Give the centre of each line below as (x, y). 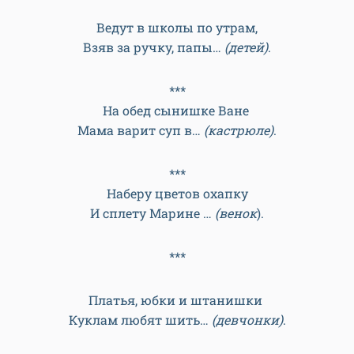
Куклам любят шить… (140, 320)
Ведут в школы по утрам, (177, 27)
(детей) (246, 47)
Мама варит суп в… (141, 130)
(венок (236, 213)
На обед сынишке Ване (177, 110)
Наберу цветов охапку (177, 193)
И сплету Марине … (153, 213)
